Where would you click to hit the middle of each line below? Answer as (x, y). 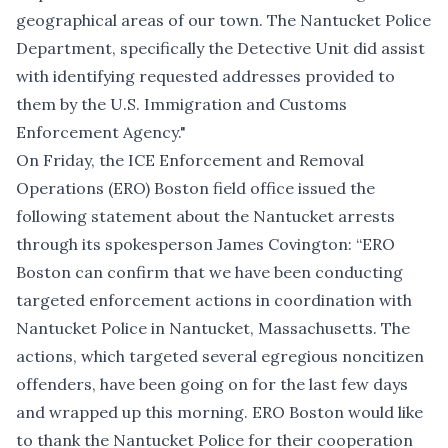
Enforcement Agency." (101, 132)
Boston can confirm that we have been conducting (209, 272)
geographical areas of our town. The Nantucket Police (223, 20)
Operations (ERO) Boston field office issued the (195, 188)
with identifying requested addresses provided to (205, 76)
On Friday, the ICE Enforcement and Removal (190, 160)
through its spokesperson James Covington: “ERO (205, 244)
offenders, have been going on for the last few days (212, 384)
